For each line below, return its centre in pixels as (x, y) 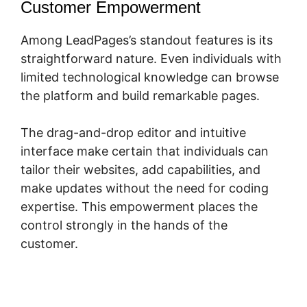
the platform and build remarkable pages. (140, 95)
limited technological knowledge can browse (150, 77)
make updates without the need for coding (145, 188)
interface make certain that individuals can (145, 151)
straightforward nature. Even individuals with (151, 58)
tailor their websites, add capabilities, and (140, 169)
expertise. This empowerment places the (139, 206)
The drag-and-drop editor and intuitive (133, 132)
